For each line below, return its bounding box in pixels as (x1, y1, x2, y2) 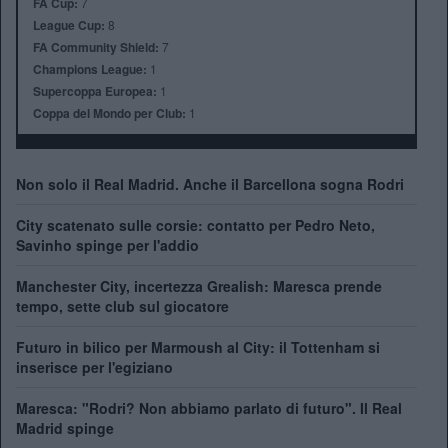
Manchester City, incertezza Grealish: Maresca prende (16, 275, 382, 296)
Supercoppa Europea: (33, 81, 157, 100)
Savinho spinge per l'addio (16, 234, 199, 255)
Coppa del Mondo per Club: (33, 103, 186, 122)
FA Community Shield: (33, 37, 159, 56)
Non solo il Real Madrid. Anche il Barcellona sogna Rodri (16, 173, 404, 194)
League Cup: (33, 15, 105, 34)
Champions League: (33, 59, 147, 78)
